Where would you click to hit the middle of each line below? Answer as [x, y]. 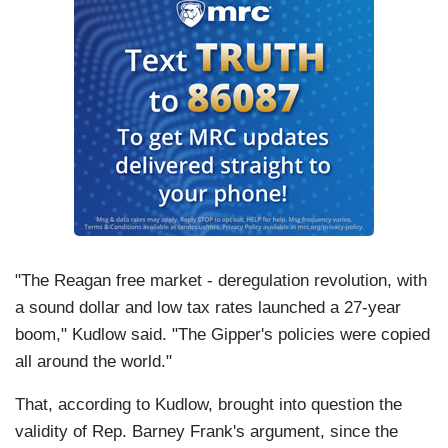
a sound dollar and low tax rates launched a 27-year [208, 308]
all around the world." [93, 362]
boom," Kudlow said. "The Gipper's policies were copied [222, 335]
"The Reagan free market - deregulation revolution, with [221, 281]
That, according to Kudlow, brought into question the [208, 405]
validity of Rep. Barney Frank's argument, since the [206, 432]
